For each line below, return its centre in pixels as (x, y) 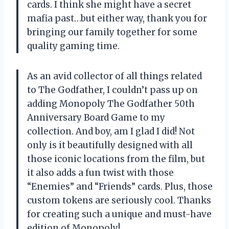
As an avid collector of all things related (114, 76)
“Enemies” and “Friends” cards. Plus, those (120, 187)
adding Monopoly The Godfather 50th (111, 104)
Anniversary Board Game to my (96, 118)
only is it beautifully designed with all (110, 145)
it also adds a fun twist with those (100, 173)
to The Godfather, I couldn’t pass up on (112, 90)
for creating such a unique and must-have (119, 214)
